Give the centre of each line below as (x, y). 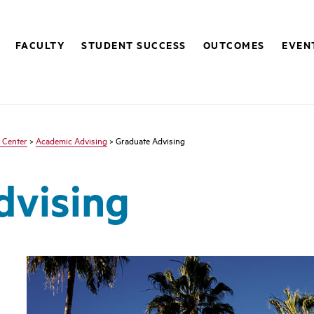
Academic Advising (71, 140)
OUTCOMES (234, 45)
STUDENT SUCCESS (134, 45)
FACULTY (40, 45)
